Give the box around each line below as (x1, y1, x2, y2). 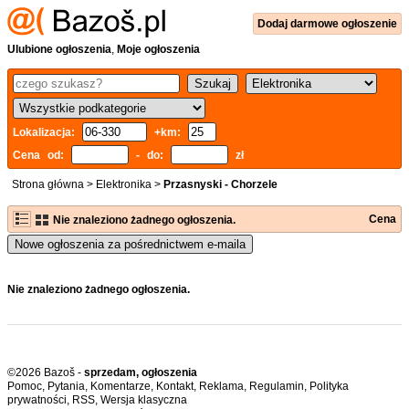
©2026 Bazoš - (7, 366, 84, 379)
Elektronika (96, 178, 152, 191)
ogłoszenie (341, 17, 397, 30)
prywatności (7, 393, 67, 406)
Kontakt (156, 380, 194, 393)
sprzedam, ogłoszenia (84, 366, 197, 379)
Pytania (47, 380, 85, 393)
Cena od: (13, 149, 71, 162)
